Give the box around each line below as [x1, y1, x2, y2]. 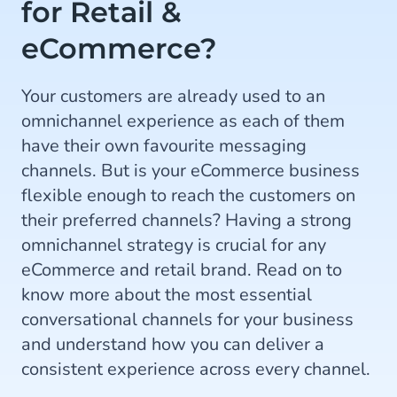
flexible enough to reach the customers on [21, 183, 355, 207]
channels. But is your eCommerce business [21, 159, 360, 183]
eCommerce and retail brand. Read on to [21, 258, 342, 282]
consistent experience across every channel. [21, 357, 370, 381]
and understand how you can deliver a [21, 332, 324, 356]
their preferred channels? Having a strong [21, 208, 352, 232]
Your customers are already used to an [21, 84, 325, 108]
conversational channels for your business [21, 307, 354, 331]
